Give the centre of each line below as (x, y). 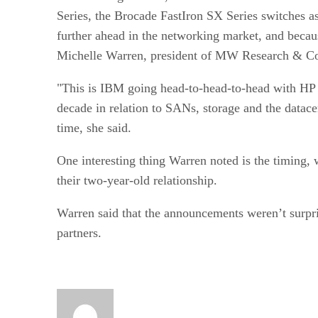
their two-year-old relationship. (137, 180)
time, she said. (94, 127)
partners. (79, 232)
